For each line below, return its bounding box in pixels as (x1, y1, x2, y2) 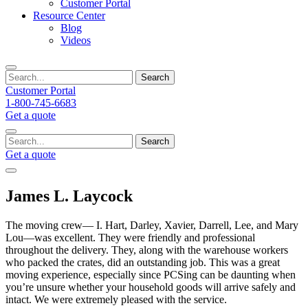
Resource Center (33, 10, 105, 21)
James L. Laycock (5, 186, 133, 205)
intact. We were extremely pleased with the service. (5, 293, 227, 305)
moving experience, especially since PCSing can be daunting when (5, 268, 296, 280)
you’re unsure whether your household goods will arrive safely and (5, 280, 296, 293)
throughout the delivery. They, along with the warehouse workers (5, 243, 288, 256)
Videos (60, 34, 91, 46)
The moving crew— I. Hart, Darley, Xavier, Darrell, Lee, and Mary (5, 219, 298, 231)
